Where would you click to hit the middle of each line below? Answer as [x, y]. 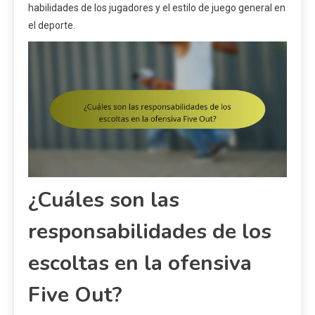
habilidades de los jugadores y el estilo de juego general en [157, 7]
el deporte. [52, 25]
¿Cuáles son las [104, 200]
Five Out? [75, 295]
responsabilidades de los [150, 232]
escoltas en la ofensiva [140, 264]
